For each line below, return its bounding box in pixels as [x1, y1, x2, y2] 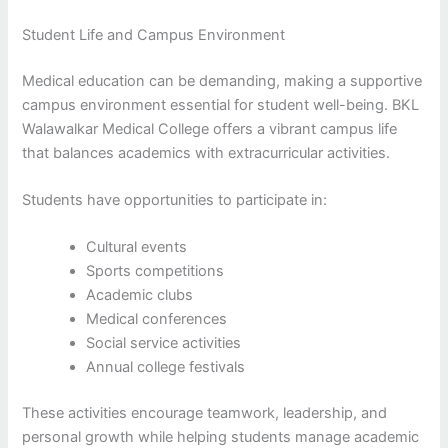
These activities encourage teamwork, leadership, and [22, 404, 388, 423]
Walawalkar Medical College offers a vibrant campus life [22, 119, 398, 138]
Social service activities [86, 334, 242, 353]
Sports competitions [86, 262, 225, 281]
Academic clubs [86, 286, 194, 305]
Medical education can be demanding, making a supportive [22, 71, 423, 90]
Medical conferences [86, 310, 228, 329]
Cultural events [86, 238, 188, 257]
